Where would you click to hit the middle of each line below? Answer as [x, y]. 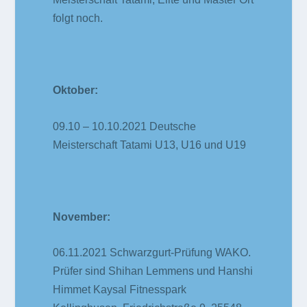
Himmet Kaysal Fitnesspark [120, 290]
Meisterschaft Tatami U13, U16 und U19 [150, 145]
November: [82, 217]
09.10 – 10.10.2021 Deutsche [125, 126]
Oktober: [76, 90]
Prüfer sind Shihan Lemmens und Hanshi [153, 271]
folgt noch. [78, 18]
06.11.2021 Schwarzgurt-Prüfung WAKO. [152, 253]
